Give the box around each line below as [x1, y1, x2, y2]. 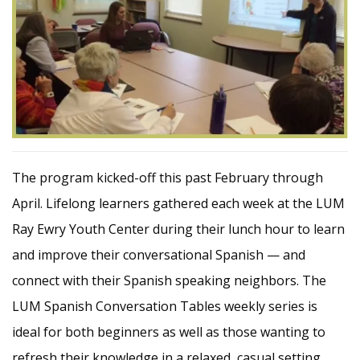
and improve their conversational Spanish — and [12, 246, 305, 264]
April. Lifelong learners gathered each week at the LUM [12, 194, 345, 213]
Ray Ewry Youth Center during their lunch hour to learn [12, 220, 345, 239]
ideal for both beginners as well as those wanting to [12, 323, 325, 342]
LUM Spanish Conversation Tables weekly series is [12, 297, 317, 316]
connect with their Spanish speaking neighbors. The [12, 272, 326, 290]
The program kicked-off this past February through [12, 169, 323, 187]
